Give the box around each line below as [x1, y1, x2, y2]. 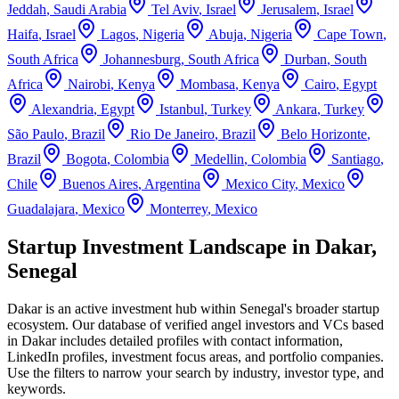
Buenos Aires [62, 175, 138, 191]
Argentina [144, 175, 200, 191]
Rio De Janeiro [130, 126, 215, 142]
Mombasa [180, 76, 235, 92]
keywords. [7, 380, 66, 396]
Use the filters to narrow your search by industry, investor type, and [7, 364, 384, 380]
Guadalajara [7, 200, 75, 216]
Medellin [194, 151, 244, 167]
